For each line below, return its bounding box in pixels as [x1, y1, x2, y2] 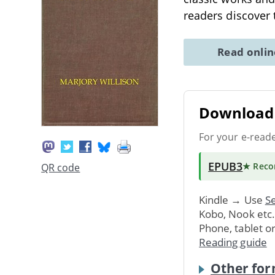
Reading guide [199, 234, 267, 249]
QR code [41, 161, 80, 175]
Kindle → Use [199, 192, 265, 207]
